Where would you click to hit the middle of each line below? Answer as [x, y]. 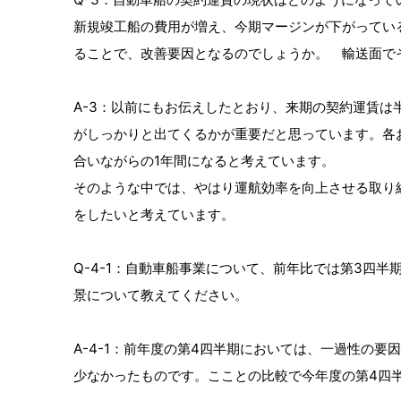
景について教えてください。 [161, 295]
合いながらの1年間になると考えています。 [204, 161]
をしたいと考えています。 [154, 214]
